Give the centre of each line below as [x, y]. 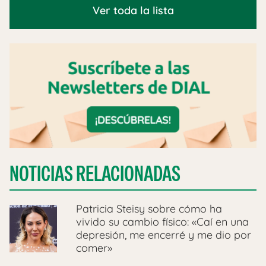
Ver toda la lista [133, 10]
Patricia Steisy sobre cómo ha [149, 209]
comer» [94, 248]
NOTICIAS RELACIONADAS [95, 174]
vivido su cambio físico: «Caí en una [162, 222]
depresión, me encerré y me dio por [164, 235]
